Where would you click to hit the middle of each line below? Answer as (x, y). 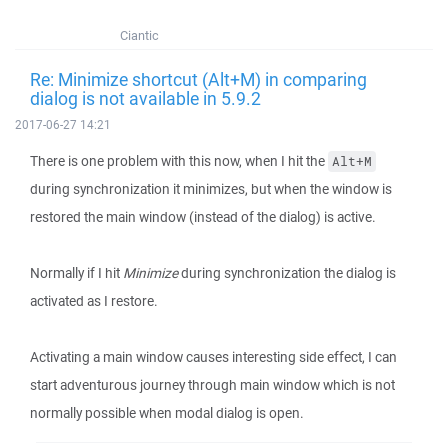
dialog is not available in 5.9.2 (145, 98)
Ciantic (139, 35)
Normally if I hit (76, 273)
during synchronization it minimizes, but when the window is (211, 189)
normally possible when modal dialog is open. (167, 413)
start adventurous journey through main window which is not (212, 385)
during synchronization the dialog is (287, 273)
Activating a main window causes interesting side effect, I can (213, 357)
